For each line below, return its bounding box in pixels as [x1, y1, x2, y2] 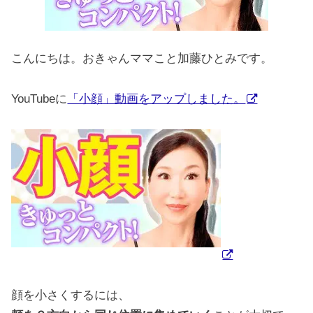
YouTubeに [11, 92, 68, 105]
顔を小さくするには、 [11, 289, 131, 302]
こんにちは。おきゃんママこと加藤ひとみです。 [11, 51, 273, 65]
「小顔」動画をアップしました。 [67, 92, 246, 105]
